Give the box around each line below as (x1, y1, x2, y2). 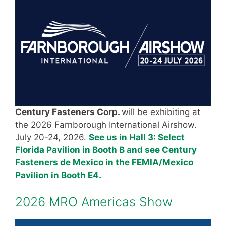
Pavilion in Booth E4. (15, 169, 101, 180)
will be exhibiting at (122, 106, 200, 117)
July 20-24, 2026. (15, 132, 89, 142)
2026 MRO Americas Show (15, 194, 173, 210)
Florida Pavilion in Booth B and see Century (15, 144, 197, 155)
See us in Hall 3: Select (89, 132, 185, 142)
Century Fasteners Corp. (15, 106, 122, 117)
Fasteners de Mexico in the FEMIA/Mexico (15, 157, 193, 167)
